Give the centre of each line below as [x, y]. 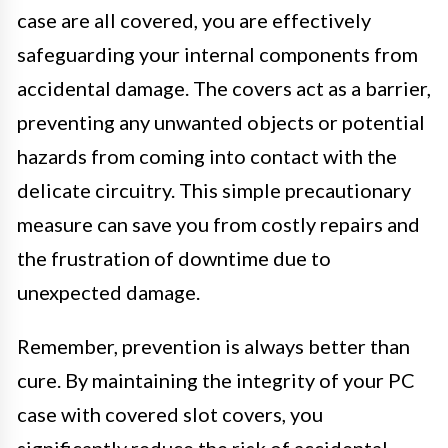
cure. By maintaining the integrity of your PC [216, 380]
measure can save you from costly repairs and [218, 224]
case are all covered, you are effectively [194, 20]
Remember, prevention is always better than [213, 346]
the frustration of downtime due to [174, 258]
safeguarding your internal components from [217, 54]
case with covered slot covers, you [170, 414]
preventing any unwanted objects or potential [221, 122]
